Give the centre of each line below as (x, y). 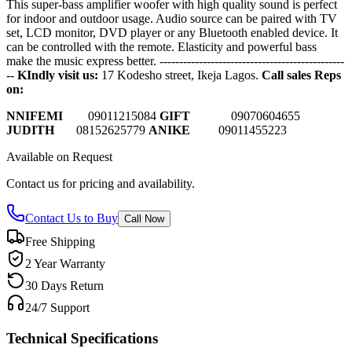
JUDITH (30, 130)
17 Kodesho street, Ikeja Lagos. (181, 75)
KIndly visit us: (59, 75)
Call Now (144, 218)
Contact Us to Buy (71, 218)
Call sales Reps (301, 75)
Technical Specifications (82, 338)
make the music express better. (83, 60)
